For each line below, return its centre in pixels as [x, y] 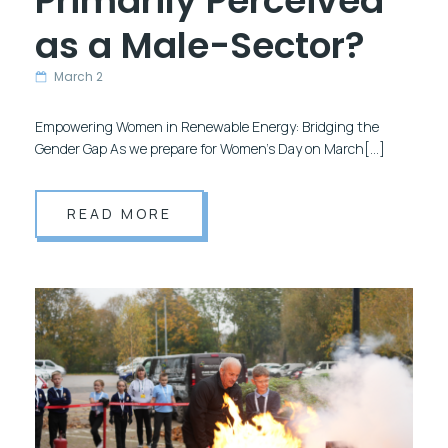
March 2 [78, 76]
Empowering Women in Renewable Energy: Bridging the [207, 126]
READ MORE [119, 213]
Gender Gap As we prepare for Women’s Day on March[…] [210, 148]
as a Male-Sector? [200, 45]
